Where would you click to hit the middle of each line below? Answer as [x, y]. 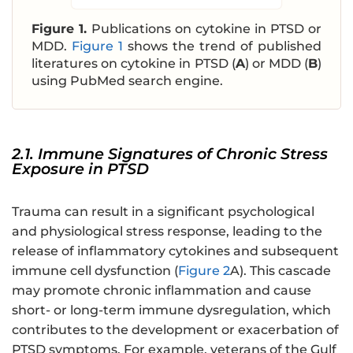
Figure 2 [204, 270]
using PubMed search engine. [127, 80]
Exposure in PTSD [80, 168]
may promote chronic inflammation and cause [162, 290]
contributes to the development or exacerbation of [175, 329]
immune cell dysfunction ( [95, 270]
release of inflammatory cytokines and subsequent [175, 251]
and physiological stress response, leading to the [167, 231]
